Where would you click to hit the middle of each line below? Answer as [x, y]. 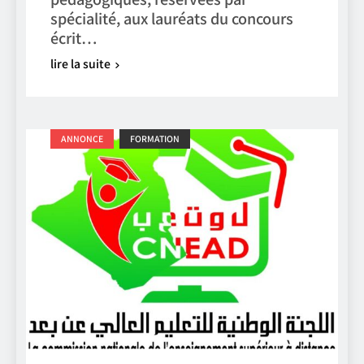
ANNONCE [82, 139]
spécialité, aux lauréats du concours [172, 17]
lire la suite [80, 63]
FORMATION [155, 139]
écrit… [74, 37]
